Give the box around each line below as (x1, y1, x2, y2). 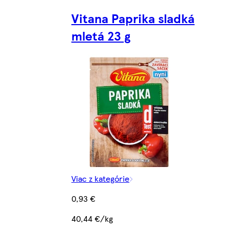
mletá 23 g (71, 27, 130, 45)
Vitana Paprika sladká (71, 9, 195, 27)
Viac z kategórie (71, 172, 129, 185)
